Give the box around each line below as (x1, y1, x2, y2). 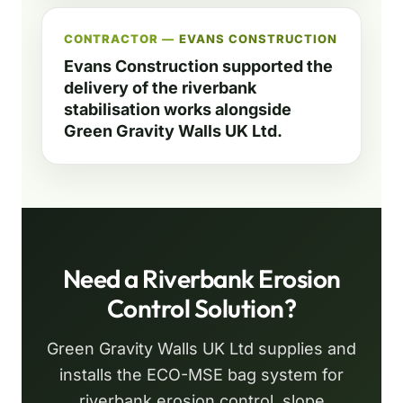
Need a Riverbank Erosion (62, 263, 341, 295)
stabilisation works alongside (64, 100, 291, 120)
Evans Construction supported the (64, 57, 333, 76)
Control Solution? (106, 292, 297, 325)
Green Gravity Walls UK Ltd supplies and (47, 339, 356, 359)
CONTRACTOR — (64, 31, 179, 47)
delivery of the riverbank (64, 78, 256, 98)
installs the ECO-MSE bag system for (59, 365, 344, 385)
